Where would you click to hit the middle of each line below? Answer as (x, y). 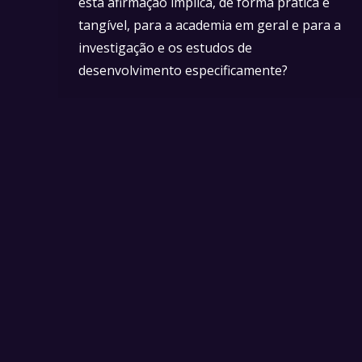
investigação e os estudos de (165, 47)
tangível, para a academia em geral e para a (210, 25)
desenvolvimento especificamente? (183, 70)
